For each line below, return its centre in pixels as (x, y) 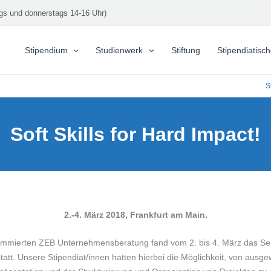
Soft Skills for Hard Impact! (135, 134)
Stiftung (185, 50)
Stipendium (46, 50)
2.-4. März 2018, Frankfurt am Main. (135, 215)
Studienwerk (119, 50)
